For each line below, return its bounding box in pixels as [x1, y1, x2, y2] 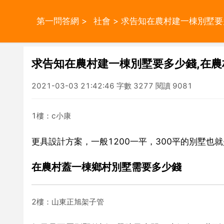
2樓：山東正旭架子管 [31, 196, 104, 206]
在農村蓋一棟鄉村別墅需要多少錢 [31, 160, 181, 173]
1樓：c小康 [31, 110, 71, 120]
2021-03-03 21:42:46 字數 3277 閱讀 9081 [31, 81, 192, 90]
